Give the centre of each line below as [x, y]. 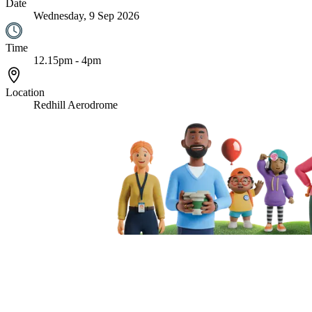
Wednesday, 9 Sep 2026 [86, 15]
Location [25, 92]
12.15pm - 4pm [67, 60]
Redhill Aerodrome [76, 104]
